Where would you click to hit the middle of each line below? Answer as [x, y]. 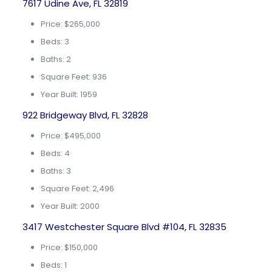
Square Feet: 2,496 [77, 189]
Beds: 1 [53, 265]
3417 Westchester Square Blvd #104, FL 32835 [124, 227]
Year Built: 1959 [69, 94]
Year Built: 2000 [70, 206]
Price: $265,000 [70, 24]
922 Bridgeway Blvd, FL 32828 [85, 115]
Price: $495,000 [70, 136]
